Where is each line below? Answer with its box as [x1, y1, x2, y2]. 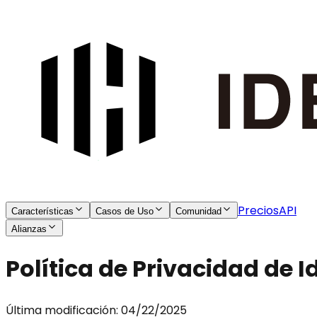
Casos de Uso [96, 206, 154, 217]
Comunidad [175, 206, 221, 217]
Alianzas [11, 224, 47, 234]
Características [11, 206, 74, 217]
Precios [238, 202, 279, 219]
